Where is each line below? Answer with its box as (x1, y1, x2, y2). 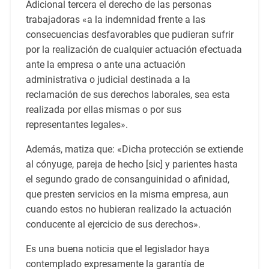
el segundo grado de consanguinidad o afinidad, (25, 174, 229, 186)
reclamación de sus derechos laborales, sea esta (25, 89, 230, 101)
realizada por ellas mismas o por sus (25, 104, 181, 116)
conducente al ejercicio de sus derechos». (25, 219, 201, 231)
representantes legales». (25, 119, 128, 131)
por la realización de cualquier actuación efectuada (25, 44, 242, 56)
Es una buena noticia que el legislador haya (25, 243, 210, 255)
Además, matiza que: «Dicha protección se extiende (25, 144, 243, 156)
